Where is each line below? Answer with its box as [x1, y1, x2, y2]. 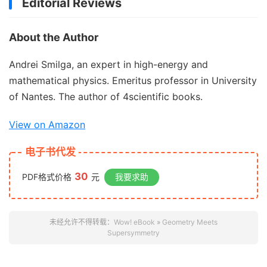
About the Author [9, 31, 98, 44]
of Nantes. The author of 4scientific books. [9, 91, 203, 103]
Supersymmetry [107, 228, 160, 237]
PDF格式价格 [22, 172, 72, 182]
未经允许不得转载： [49, 218, 114, 226]
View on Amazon [9, 119, 85, 131]
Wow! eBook [114, 218, 155, 226]
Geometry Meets [162, 218, 218, 226]
